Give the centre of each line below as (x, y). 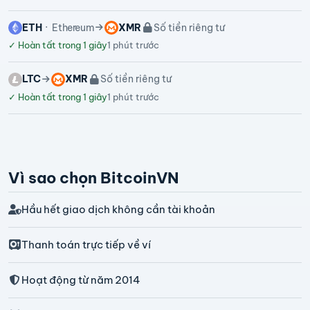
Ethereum (72, 27)
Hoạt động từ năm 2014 (81, 280)
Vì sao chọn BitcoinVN (93, 177)
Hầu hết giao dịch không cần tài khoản (118, 209)
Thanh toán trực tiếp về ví (86, 244)
